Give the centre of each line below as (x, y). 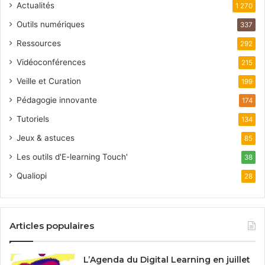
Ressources (39, 43)
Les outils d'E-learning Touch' (72, 156)
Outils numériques (51, 24)
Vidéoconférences (51, 62)
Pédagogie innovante (57, 100)
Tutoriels (33, 119)
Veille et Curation (49, 81)
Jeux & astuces (46, 138)
